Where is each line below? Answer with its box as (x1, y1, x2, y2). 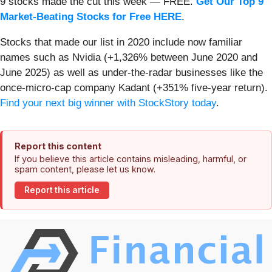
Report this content (15, 140, 101, 151)
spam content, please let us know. (15, 163, 155, 174)
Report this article (24, 185, 100, 195)
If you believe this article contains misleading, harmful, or (15, 153, 246, 164)
